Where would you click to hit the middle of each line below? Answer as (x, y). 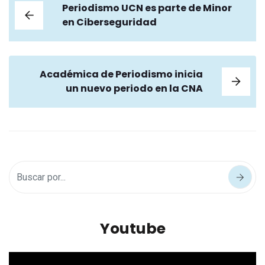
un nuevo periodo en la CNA (134, 88)
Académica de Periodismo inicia (121, 74)
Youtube (132, 228)
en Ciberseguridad (109, 22)
